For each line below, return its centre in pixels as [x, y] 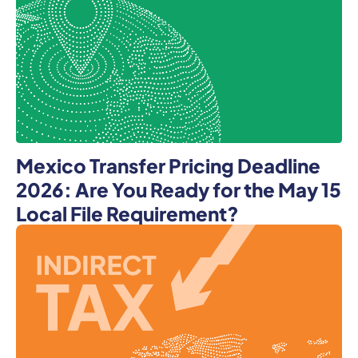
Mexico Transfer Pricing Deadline [168, 164]
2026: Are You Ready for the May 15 [179, 188]
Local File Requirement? [127, 212]
